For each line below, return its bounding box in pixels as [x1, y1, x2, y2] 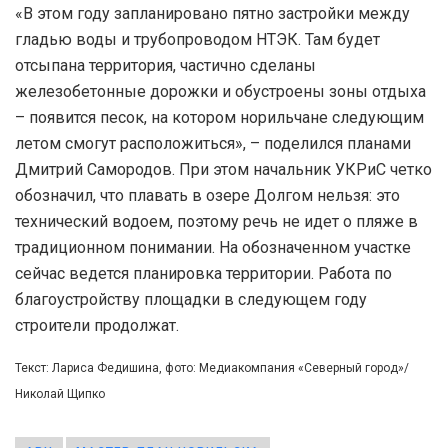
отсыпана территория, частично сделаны [15, 55, 316, 75]
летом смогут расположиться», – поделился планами [15, 133, 411, 153]
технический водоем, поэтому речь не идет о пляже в [15, 211, 418, 231]
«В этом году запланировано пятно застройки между [15, 3, 410, 23]
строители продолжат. [15, 315, 179, 335]
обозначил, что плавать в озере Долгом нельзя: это [15, 185, 400, 205]
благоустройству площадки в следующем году [15, 289, 367, 309]
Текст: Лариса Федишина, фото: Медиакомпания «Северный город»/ [15, 360, 409, 375]
